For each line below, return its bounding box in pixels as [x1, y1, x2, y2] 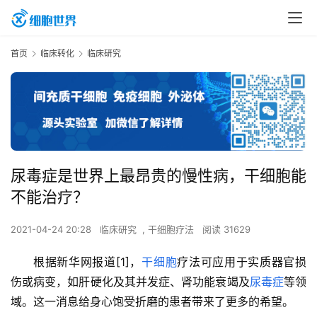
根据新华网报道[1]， [33, 255, 142, 270]
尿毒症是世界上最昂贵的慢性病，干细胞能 [11, 166, 306, 185]
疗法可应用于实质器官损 [177, 255, 307, 270]
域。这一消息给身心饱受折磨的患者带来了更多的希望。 [11, 294, 294, 309]
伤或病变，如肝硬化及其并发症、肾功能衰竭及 [11, 275, 250, 289]
